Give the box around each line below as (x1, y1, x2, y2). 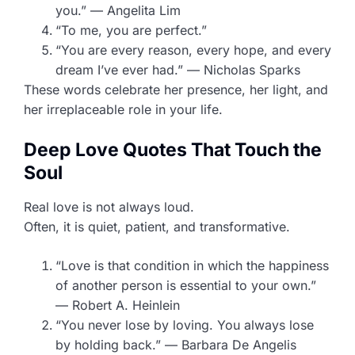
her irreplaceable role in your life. (24, 101, 223, 117)
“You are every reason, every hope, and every (55, 41, 331, 58)
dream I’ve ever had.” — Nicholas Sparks (55, 61, 300, 78)
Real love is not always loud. (24, 198, 194, 215)
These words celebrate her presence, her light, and (24, 81, 328, 97)
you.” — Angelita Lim (55, 2, 181, 18)
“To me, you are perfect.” (55, 21, 207, 38)
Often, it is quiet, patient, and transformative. (24, 218, 290, 235)
